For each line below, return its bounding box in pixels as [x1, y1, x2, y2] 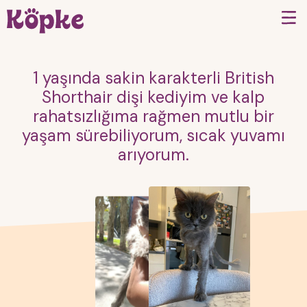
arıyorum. [117, 144, 189, 165]
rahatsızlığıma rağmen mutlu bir [32, 106, 274, 127]
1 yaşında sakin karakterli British [32, 67, 274, 88]
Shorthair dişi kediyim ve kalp [42, 86, 265, 108]
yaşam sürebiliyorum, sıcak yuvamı [21, 125, 285, 146]
